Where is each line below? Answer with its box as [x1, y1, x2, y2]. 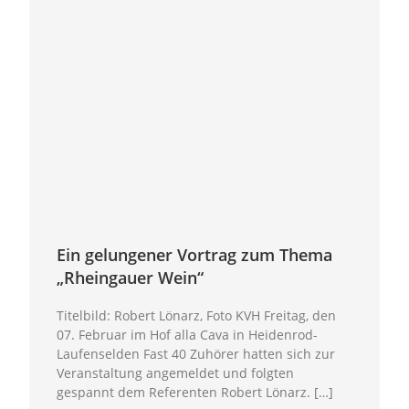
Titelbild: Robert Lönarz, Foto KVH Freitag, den [57, 306, 337, 324]
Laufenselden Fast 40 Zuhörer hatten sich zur [57, 344, 336, 362]
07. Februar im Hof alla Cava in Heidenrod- [57, 325, 319, 343]
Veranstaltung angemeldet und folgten [57, 363, 295, 382]
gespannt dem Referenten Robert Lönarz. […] [57, 383, 334, 401]
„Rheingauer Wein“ [57, 266, 204, 288]
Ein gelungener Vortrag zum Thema [57, 243, 333, 266]
